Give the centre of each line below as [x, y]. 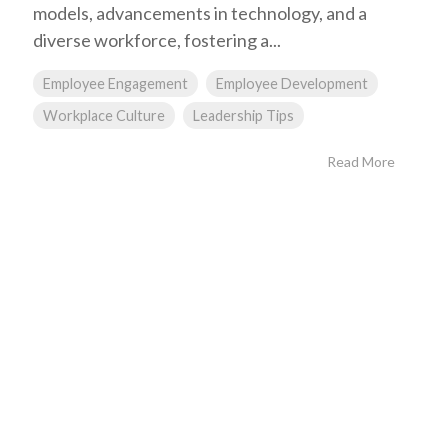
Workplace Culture [104, 116]
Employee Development [292, 84]
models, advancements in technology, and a [200, 13]
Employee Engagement [115, 84]
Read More [361, 162]
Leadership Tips [243, 116]
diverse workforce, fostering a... [157, 40]
